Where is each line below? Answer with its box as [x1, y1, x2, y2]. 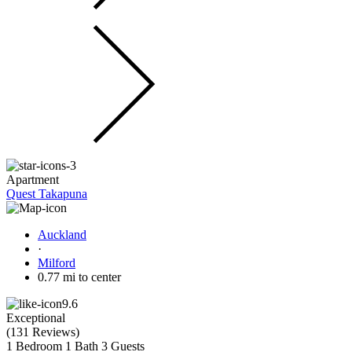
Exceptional [6, 310, 65, 324]
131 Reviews [10, 324, 75, 339]
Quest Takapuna [6, 186, 87, 200]
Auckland [38, 227, 86, 241]
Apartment [6, 172, 59, 186]
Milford [38, 255, 75, 269]
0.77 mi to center [38, 269, 121, 284]
